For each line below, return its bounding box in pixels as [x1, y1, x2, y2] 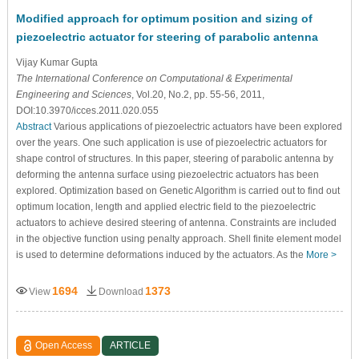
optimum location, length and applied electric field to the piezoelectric [15, 201, 316, 213]
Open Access [35, 340, 93, 352]
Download [98, 286, 143, 298]
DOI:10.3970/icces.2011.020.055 [15, 105, 159, 117]
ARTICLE [110, 340, 151, 352]
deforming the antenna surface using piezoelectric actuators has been [15, 169, 319, 181]
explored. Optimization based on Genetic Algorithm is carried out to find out [15, 185, 340, 197]
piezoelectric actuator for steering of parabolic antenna [15, 30, 318, 44]
